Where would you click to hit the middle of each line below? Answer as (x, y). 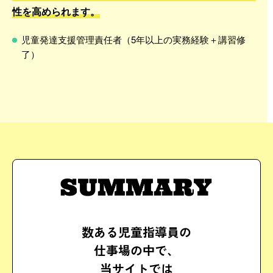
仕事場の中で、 (136, 250)
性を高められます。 (56, 11)
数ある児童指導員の (136, 232)
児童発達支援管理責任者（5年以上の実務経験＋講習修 (133, 39)
